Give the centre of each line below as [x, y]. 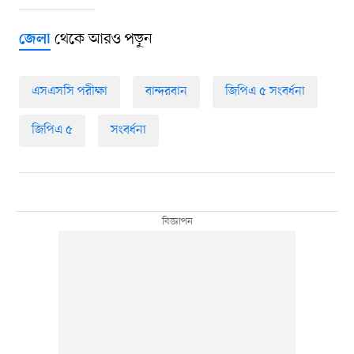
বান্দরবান [166, 92]
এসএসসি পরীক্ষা [69, 92]
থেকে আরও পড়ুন [101, 40]
